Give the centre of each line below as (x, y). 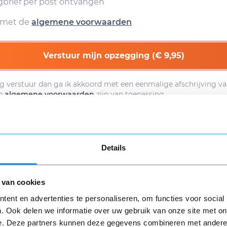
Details (113, 147)
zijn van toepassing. (130, 94)
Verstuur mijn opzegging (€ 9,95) (113, 55)
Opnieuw (65, 194)
